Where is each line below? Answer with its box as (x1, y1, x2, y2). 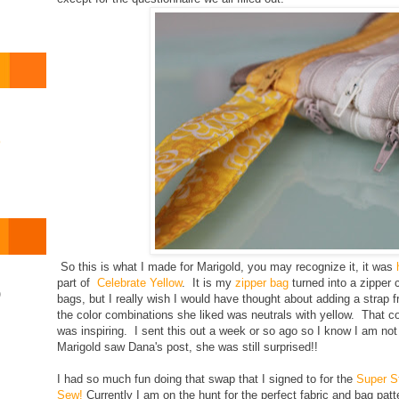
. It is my (182, 276, 235, 290)
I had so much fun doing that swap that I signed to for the (57, 372, 356, 387)
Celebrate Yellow (94, 276, 182, 290)
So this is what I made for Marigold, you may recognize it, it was (57, 260, 396, 274)
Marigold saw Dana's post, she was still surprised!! (57, 340, 318, 354)
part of (57, 276, 94, 290)
